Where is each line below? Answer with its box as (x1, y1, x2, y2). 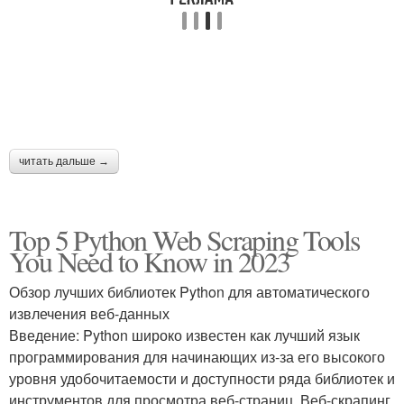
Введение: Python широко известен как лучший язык (9, 325, 360, 345)
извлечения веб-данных (9, 303, 170, 324)
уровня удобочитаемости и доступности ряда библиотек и (9, 368, 395, 389)
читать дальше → (19, 155, 109, 168)
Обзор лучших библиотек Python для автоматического (9, 281, 370, 302)
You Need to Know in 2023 (9, 242, 290, 280)
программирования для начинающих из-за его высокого (9, 346, 385, 367)
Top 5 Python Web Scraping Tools (9, 220, 360, 259)
